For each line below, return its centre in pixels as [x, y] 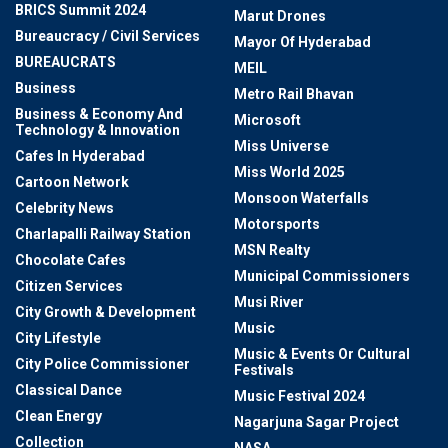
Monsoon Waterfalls [301, 198]
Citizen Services [69, 286]
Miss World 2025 [289, 172]
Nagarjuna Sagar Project [316, 422]
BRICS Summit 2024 [80, 10]
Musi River [269, 302]
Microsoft [267, 120]
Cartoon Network [72, 182]
